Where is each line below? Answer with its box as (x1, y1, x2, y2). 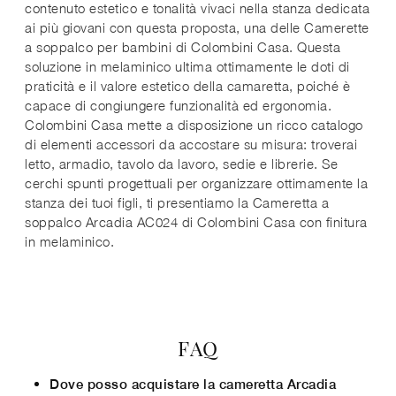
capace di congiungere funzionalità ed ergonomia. (25, 96, 331, 113)
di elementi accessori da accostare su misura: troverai (25, 135, 357, 152)
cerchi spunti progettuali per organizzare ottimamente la (25, 174, 368, 191)
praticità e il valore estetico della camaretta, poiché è (25, 77, 350, 94)
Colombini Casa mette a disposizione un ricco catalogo (25, 116, 363, 133)
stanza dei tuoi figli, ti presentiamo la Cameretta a (25, 194, 329, 210)
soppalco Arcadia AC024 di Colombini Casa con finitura (25, 213, 368, 230)
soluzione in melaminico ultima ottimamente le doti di (25, 57, 350, 74)
